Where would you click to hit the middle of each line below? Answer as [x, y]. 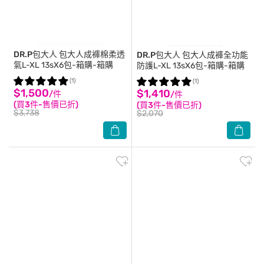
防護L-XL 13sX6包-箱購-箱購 [191, 66]
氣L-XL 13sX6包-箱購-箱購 [63, 65]
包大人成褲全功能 [214, 55]
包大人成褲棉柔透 [91, 55]
